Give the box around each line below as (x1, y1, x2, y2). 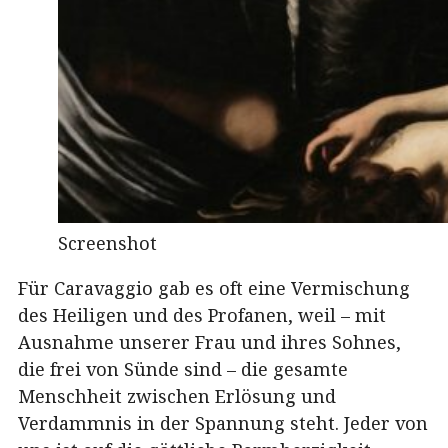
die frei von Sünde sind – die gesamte (18, 357, 348, 382)
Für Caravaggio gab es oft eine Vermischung (18, 276, 410, 301)
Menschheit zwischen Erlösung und (18, 384, 336, 409)
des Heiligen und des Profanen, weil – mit (18, 303, 386, 328)
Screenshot (58, 231, 157, 256)
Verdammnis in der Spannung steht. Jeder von (18, 411, 428, 436)
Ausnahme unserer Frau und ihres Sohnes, (18, 330, 401, 355)
